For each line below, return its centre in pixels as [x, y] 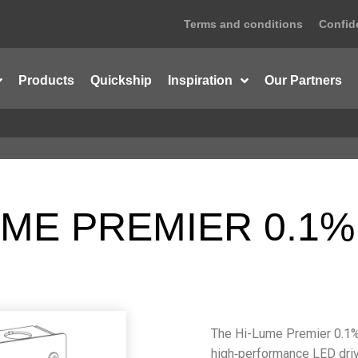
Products [47, 80]
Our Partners [304, 80]
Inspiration [201, 80]
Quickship [121, 80]
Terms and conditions [243, 24]
